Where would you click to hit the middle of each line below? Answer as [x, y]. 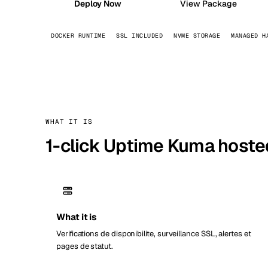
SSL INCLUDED [139, 35]
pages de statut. [85, 246]
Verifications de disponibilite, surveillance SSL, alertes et [154, 234]
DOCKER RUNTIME [78, 35]
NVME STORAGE [197, 35]
